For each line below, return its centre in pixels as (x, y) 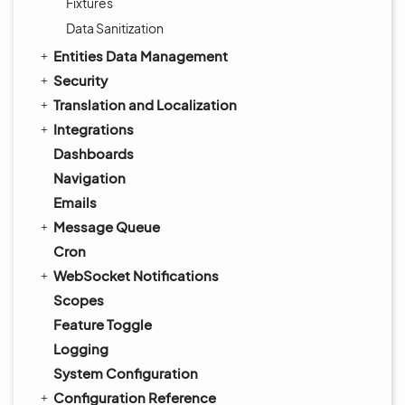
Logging (81, 348)
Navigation (89, 178)
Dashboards (94, 153)
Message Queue (107, 226)
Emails (75, 202)
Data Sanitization (115, 28)
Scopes (79, 300)
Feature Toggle (103, 324)
